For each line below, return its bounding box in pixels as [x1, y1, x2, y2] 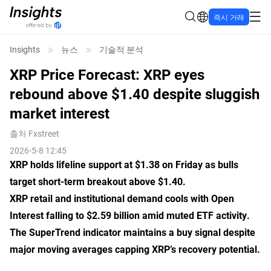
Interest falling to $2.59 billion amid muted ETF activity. [10, 209, 250, 221]
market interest [10, 103, 109, 123]
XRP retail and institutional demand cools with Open [10, 192, 234, 204]
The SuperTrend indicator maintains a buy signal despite [10, 226, 255, 238]
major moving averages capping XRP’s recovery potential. [10, 243, 260, 255]
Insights [10, 44, 40, 55]
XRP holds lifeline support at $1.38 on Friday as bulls [10, 158, 238, 171]
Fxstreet [28, 128, 59, 139]
